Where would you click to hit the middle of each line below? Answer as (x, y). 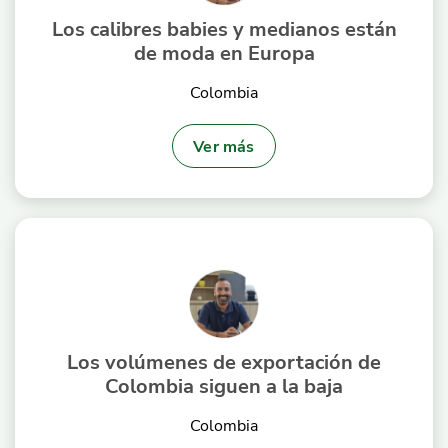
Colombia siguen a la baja (224, 385)
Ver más (224, 145)
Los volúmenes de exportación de (224, 361)
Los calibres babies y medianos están (224, 28)
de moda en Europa (224, 52)
